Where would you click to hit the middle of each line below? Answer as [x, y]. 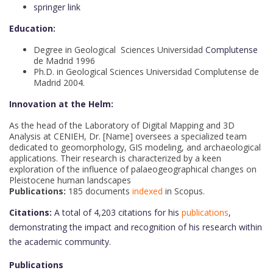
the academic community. [60, 242]
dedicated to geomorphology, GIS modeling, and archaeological [135, 147]
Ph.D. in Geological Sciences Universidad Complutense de [146, 72]
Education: [32, 29]
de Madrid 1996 [64, 61]
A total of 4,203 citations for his [117, 213]
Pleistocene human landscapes [70, 180]
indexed [146, 191]
